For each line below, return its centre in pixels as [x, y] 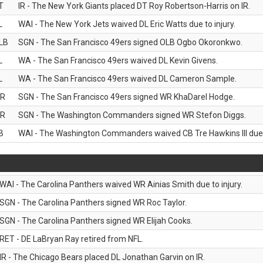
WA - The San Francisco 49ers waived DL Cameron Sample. [127, 79]
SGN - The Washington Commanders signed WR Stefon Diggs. [132, 115]
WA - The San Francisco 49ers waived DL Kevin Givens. [118, 60]
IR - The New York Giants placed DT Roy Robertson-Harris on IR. [134, 6]
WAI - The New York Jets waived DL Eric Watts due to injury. [127, 24]
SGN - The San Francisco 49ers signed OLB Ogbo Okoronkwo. [130, 42]
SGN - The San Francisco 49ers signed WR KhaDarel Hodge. [127, 97]
